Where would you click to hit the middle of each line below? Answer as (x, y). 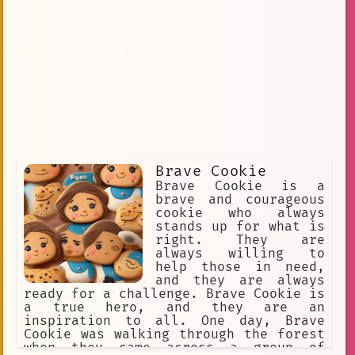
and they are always (240, 280)
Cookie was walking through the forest (174, 334)
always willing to (240, 253)
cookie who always (240, 213)
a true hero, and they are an (174, 307)
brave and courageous (240, 199)
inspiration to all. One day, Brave (174, 321)
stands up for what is (240, 226)
